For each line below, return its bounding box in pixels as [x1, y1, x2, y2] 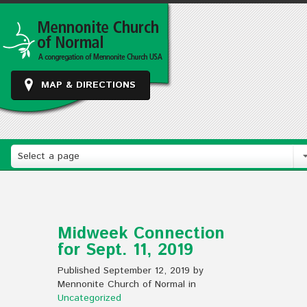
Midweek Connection [58, 222, 225, 245]
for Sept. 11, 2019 [58, 238, 193, 262]
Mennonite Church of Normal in [58, 278, 196, 291]
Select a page [18, 149, 79, 163]
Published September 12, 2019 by [58, 264, 204, 278]
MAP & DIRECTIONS [41, 78, 136, 92]
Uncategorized [58, 291, 121, 305]
